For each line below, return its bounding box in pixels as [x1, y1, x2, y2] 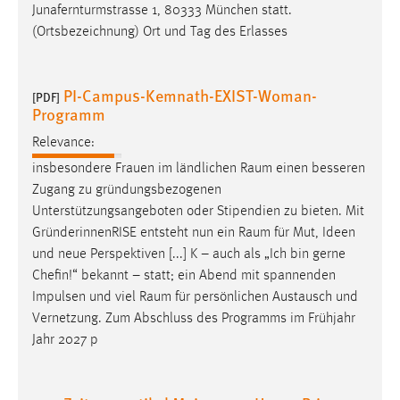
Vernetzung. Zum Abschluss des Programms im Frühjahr [32, 312, 355, 327]
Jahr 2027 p [32, 333, 98, 348]
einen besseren [272, 162, 365, 177]
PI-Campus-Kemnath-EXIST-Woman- [63, 83, 317, 106]
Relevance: [32, 136, 95, 151]
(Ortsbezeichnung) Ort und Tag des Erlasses [32, 24, 287, 39]
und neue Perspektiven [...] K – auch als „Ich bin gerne [32, 247, 346, 262]
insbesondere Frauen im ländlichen [32, 162, 240, 177]
